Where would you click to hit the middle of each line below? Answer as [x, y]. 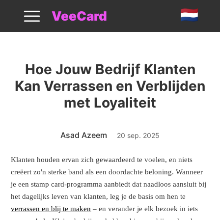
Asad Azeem [84, 135]
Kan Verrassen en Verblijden [110, 86]
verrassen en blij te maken [51, 208]
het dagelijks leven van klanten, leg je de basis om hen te [98, 196]
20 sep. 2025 [133, 135]
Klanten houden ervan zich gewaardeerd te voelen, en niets [102, 159]
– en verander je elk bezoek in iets [145, 208]
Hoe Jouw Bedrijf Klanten [110, 69]
